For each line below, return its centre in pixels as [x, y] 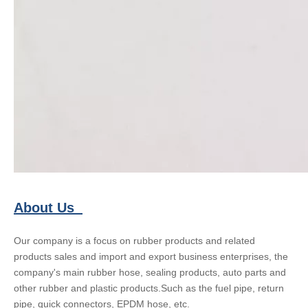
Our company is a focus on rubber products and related [134, 241]
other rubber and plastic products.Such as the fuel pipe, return [149, 288]
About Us [48, 208]
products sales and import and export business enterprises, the [151, 256]
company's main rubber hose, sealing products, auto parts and [150, 272]
